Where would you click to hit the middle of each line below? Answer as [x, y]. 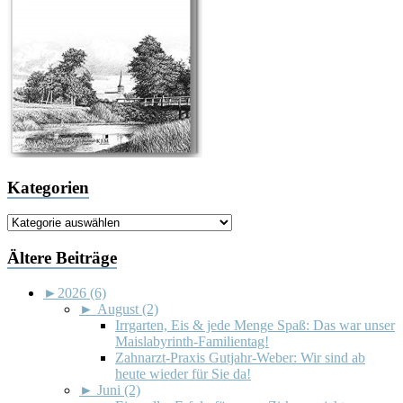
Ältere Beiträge [62, 258]
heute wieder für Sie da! [183, 373]
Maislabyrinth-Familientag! [192, 341]
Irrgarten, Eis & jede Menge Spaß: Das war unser [255, 325]
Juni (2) [119, 390]
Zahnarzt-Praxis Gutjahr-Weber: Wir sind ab [240, 357]
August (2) [128, 309]
